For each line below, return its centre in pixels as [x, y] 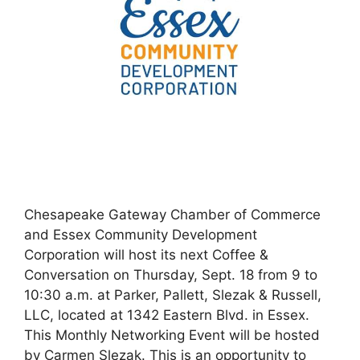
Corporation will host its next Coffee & [146, 255]
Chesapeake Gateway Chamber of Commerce [172, 215]
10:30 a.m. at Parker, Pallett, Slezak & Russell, [173, 295]
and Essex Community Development [141, 235]
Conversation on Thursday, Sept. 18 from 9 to [171, 275]
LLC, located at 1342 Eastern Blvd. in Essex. [167, 315]
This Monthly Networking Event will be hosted [172, 335]
